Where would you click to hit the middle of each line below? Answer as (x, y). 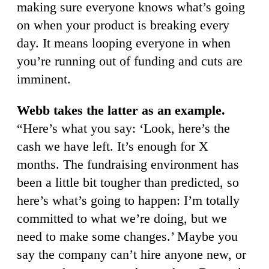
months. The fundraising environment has (128, 165)
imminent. (44, 79)
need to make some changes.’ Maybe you (127, 237)
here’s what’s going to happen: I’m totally (128, 201)
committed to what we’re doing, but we (122, 219)
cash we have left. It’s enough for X (113, 147)
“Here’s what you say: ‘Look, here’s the (123, 128)
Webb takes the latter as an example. (121, 110)
